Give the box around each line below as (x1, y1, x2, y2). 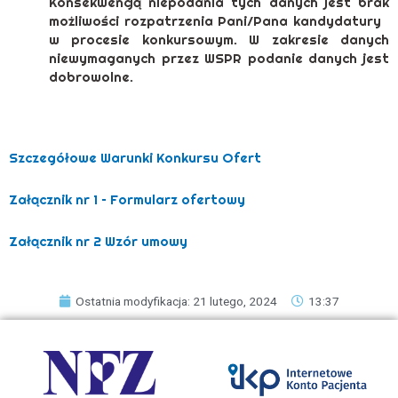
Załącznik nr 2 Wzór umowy (9, 233, 187, 251)
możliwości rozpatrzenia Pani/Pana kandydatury (49, 12, 389, 30)
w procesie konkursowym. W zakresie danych (49, 31, 389, 49)
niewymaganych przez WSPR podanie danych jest (49, 50, 389, 68)
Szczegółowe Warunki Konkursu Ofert (9, 148, 261, 166)
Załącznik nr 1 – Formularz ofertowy (9, 191, 245, 209)
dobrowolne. (49, 68, 133, 86)
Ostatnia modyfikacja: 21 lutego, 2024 (76, 293, 277, 308)
